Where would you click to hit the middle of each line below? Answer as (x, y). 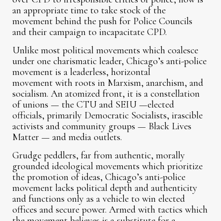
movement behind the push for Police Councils (103, 21)
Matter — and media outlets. (67, 137)
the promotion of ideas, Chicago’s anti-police (99, 177)
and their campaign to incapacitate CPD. (90, 32)
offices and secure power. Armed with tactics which (110, 210)
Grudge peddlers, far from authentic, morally (99, 156)
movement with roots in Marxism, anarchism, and (108, 83)
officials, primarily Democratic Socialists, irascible (108, 116)
